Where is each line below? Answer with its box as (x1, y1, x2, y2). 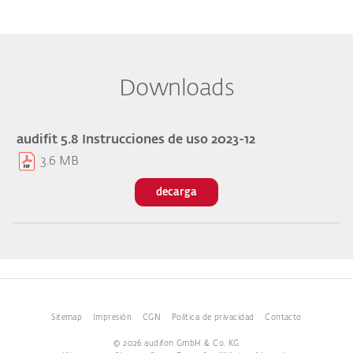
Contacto (265, 313, 302, 321)
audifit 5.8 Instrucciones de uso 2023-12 (16, 133, 255, 147)
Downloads (118, 77, 235, 100)
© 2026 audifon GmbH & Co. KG (113, 339, 240, 347)
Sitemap (51, 313, 83, 321)
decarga (156, 187, 197, 198)
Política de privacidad (171, 313, 255, 321)
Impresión (93, 313, 132, 321)
